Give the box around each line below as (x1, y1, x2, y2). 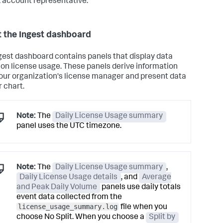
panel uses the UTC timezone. (16, 122, 121, 131)
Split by (149, 214, 176, 222)
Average (142, 174, 172, 182)
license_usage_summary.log (18, 203, 117, 211)
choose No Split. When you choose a (16, 214, 146, 222)
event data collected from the (16, 194, 122, 202)
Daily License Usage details (19, 174, 118, 182)
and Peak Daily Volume (16, 184, 97, 192)
